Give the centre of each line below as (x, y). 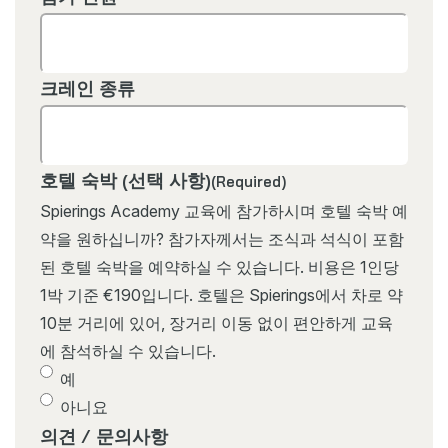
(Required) (248, 181)
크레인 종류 (87, 88)
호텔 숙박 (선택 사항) (125, 180)
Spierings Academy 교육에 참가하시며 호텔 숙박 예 (224, 210)
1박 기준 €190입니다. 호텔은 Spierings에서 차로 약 (221, 294)
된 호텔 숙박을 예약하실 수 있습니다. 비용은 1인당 (219, 266)
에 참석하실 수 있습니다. (128, 350)
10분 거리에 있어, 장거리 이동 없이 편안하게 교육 (216, 322)
